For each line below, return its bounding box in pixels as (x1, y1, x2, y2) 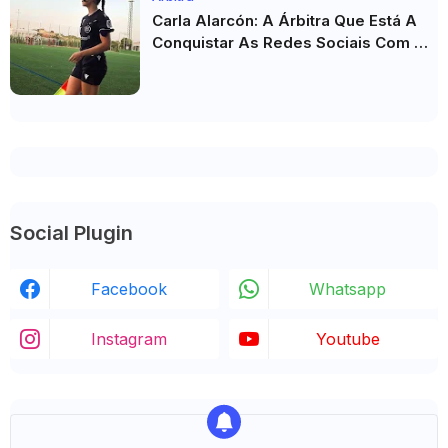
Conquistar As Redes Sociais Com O (152, 33, 426, 52)
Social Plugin (10, 221, 133, 245)
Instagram (90, 329, 167, 349)
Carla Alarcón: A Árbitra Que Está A (152, 11, 417, 30)
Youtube (315, 329, 380, 349)
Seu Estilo (152, 55, 226, 74)
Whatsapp (309, 279, 386, 299)
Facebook (90, 279, 167, 299)
